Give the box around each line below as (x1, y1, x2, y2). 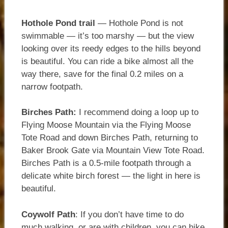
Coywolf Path (21, 209, 75, 219)
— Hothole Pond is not (95, 18, 183, 28)
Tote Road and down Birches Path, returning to (21, 133, 198, 143)
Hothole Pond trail (21, 18, 95, 28)
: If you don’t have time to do (75, 209, 184, 219)
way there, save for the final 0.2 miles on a (21, 69, 183, 79)
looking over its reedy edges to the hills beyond (21, 43, 201, 53)
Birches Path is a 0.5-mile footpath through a (21, 158, 191, 168)
